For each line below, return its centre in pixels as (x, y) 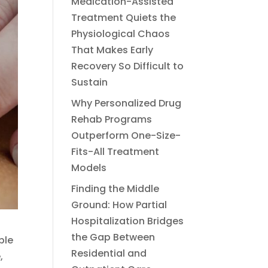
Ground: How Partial (119, 205)
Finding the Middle (115, 189)
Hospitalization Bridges (128, 221)
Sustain (90, 82)
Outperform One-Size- (126, 135)
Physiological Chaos (121, 34)
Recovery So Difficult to (128, 66)
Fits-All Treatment (115, 152)
